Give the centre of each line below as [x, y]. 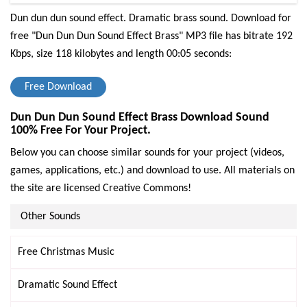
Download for [260, 19]
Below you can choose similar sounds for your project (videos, [147, 153]
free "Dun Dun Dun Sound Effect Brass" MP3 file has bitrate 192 [151, 36]
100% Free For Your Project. [81, 131]
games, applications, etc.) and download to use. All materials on [152, 171]
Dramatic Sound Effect [67, 285]
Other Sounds [50, 217]
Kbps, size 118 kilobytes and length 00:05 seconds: [121, 54]
